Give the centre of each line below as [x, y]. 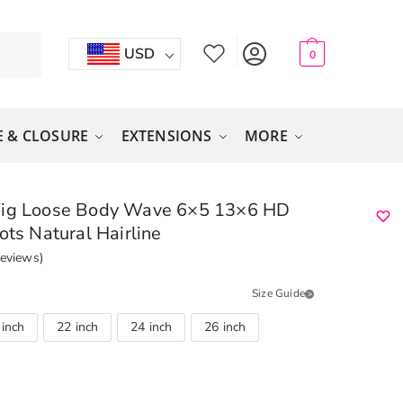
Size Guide [278, 293]
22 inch [78, 327]
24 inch [152, 327]
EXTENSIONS [166, 136]
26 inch [225, 327]
